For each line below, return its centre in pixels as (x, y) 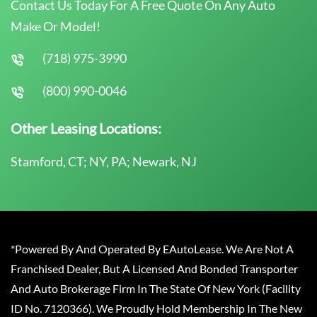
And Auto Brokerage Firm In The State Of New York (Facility (156, 288)
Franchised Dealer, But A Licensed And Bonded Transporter (154, 269)
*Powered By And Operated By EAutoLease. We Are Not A (152, 249)
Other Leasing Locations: (86, 128)
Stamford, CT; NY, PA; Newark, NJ (104, 161)
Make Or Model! (56, 26)
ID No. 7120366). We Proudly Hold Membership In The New (156, 308)
